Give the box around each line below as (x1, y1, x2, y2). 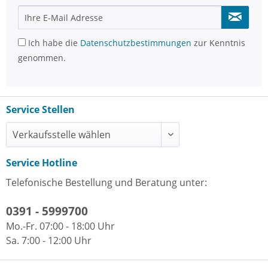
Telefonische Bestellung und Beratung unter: (6, 176, 207, 189)
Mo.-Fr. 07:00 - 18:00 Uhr (6, 220, 115, 233)
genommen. (18, 52, 66, 63)
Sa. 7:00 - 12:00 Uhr (6, 234, 92, 247)
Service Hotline (6, 156, 77, 169)
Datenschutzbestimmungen (80, 37, 191, 48)
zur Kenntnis (191, 37, 245, 48)
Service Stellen (6, 103, 75, 116)
